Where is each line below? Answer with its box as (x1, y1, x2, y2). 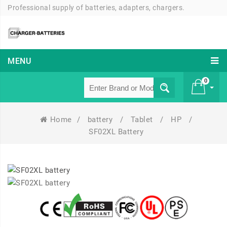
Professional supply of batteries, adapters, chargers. (8, 4, 185, 12)
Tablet (130, 115, 155, 125)
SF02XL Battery (89, 127, 143, 137)
